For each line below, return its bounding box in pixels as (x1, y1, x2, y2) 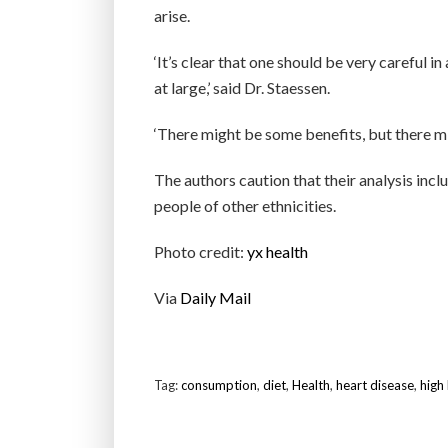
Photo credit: (154, 242, 247, 261)
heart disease (336, 377, 414, 393)
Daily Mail (180, 288, 251, 307)
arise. (154, 6, 190, 25)
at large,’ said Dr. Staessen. (154, 78, 330, 97)
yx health (247, 242, 308, 261)
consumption (181, 377, 257, 393)
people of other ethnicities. (154, 196, 336, 215)
